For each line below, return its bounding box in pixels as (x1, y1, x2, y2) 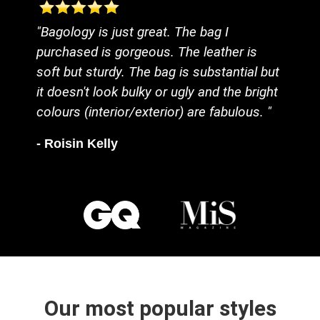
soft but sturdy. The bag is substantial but (36, 64, 280, 81)
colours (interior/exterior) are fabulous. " (36, 104, 272, 121)
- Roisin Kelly (36, 136, 119, 151)
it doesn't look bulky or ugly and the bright (36, 84, 279, 101)
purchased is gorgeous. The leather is (36, 44, 258, 61)
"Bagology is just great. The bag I (36, 24, 229, 41)
